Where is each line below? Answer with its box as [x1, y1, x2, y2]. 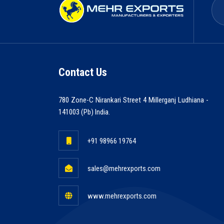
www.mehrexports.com [86, 191, 156, 200]
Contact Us [58, 66, 107, 78]
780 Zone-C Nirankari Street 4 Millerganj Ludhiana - [58, 95, 208, 104]
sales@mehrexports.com [86, 164, 160, 173]
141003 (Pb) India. [58, 107, 110, 116]
